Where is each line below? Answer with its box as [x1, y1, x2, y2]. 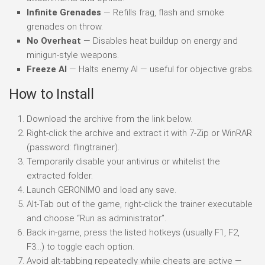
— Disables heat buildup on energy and [81, 35, 238, 46]
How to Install [9, 85, 94, 102]
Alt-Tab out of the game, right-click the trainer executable [27, 198, 253, 209]
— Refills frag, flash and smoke [101, 7, 224, 18]
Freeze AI [27, 63, 67, 75]
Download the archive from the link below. [27, 113, 192, 124]
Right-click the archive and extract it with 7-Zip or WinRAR [27, 127, 252, 138]
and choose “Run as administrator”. [27, 212, 166, 224]
